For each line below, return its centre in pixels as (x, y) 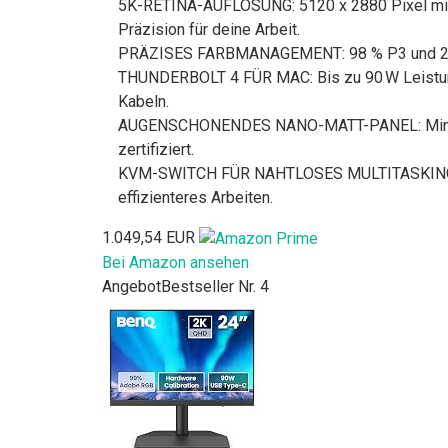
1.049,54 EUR (148, 237)
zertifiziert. (156, 149)
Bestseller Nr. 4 (215, 286)
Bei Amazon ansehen (175, 262)
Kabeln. (143, 101)
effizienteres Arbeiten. (195, 197)
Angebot (131, 286)
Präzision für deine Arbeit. (209, 29)
